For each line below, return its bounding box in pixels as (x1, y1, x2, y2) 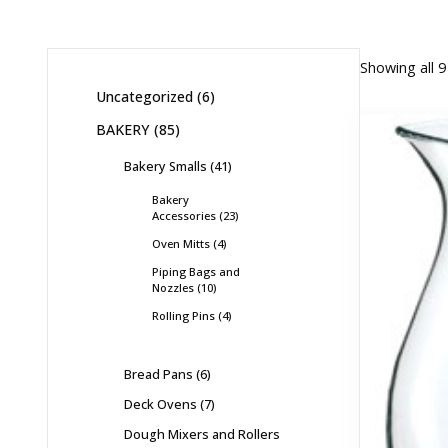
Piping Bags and (152, 263, 240, 279)
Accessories (152, 207, 216, 223)
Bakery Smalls (124, 156, 207, 175)
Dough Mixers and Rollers (124, 424, 280, 443)
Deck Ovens (124, 394, 197, 413)
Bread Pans (124, 364, 193, 383)
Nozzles (152, 279, 194, 295)
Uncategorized (96, 86, 193, 106)
